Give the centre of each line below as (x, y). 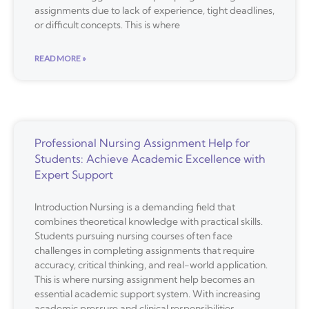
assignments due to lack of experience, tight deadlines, (154, 11)
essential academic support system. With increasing (148, 294)
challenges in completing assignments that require (144, 251)
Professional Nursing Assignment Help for (142, 143)
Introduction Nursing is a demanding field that (135, 207)
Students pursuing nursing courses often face (133, 236)
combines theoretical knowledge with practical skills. (149, 222)
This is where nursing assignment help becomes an (144, 280)
